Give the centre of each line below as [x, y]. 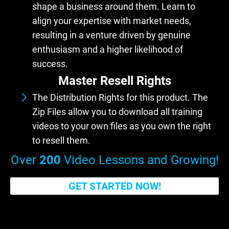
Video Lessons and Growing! [140, 160]
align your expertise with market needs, [112, 20]
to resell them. [61, 140]
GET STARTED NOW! [114, 186]
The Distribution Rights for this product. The [120, 97]
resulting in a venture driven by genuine [111, 35]
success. [50, 63]
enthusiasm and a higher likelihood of [108, 49]
